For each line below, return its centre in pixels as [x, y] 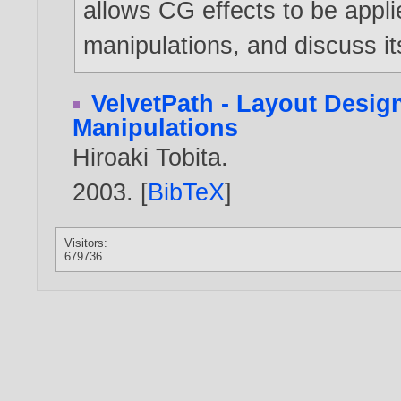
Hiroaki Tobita [147, 157]
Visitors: [86, 243]
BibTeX [187, 192]
